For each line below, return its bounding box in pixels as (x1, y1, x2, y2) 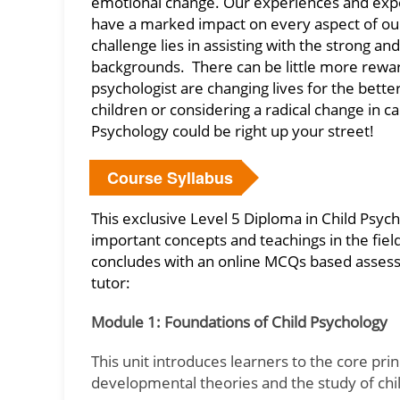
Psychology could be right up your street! (91, 121, 374, 141)
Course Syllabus (107, 166, 233, 189)
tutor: (91, 272, 130, 293)
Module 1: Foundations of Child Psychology (91, 312, 387, 332)
